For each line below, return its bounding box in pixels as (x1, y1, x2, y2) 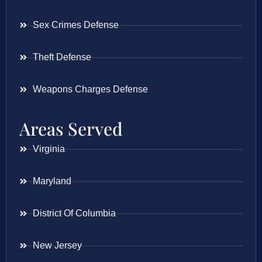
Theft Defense (32, 52, 91, 63)
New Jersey (32, 240, 82, 251)
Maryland (32, 176, 71, 187)
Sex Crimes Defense (32, 20, 119, 30)
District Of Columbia (32, 208, 116, 219)
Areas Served (19, 117, 123, 141)
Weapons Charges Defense (32, 84, 148, 95)
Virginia (32, 144, 65, 154)
